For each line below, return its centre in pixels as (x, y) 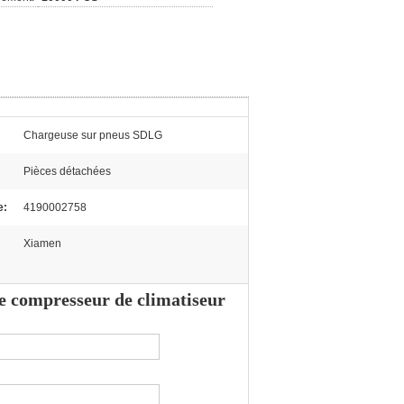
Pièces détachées (67, 171)
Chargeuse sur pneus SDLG (93, 135)
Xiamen (42, 243)
